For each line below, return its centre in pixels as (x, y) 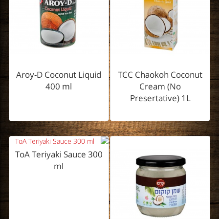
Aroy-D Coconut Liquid (59, 75)
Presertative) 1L (160, 98)
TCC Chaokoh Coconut (160, 75)
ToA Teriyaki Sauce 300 (59, 154)
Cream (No (160, 87)
